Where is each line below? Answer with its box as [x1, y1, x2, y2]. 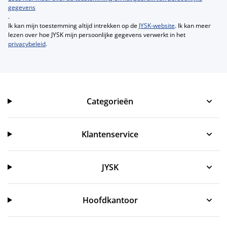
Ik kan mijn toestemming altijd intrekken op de [8, 21, 139, 30]
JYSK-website [139, 21, 175, 30]
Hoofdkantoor [82, 194, 138, 206]
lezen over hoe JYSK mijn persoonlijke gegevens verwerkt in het [8, 30, 185, 39]
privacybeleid [8, 39, 46, 48]
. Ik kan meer [175, 21, 211, 30]
